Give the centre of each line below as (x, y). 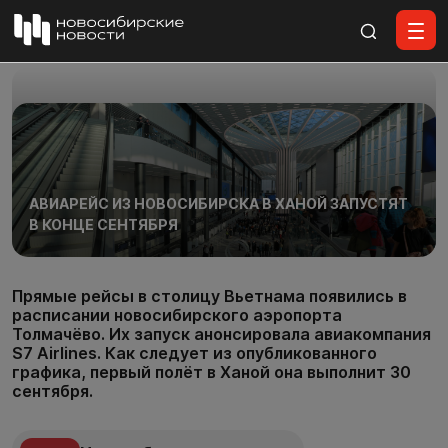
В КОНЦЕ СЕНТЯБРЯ (103, 224)
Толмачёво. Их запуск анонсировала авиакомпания (221, 333)
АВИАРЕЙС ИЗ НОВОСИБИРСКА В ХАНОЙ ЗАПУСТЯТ (218, 203)
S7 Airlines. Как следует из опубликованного (194, 352)
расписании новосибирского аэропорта (177, 314)
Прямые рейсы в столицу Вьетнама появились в (209, 295)
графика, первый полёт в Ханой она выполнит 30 (211, 371)
